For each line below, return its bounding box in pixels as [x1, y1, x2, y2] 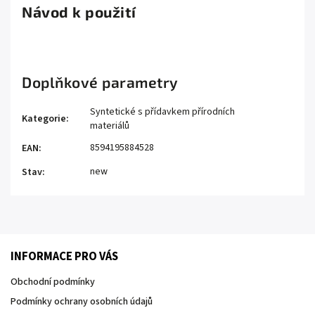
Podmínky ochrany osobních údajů [11, 295, 153, 309]
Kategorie [22, 112, 66, 126]
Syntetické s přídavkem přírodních [90, 105, 235, 119]
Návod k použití [22, 3, 136, 20]
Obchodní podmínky [11, 275, 95, 289]
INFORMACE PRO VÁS [11, 248, 118, 265]
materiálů [90, 119, 129, 133]
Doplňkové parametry [22, 73, 179, 91]
